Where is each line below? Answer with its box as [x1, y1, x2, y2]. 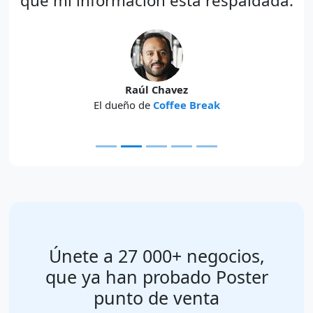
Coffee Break [152, 98, 220, 112]
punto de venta [94, 286, 219, 310]
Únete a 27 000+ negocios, [48, 244, 265, 268]
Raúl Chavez [125, 82, 188, 97]
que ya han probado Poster [45, 265, 268, 289]
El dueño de [93, 98, 153, 112]
